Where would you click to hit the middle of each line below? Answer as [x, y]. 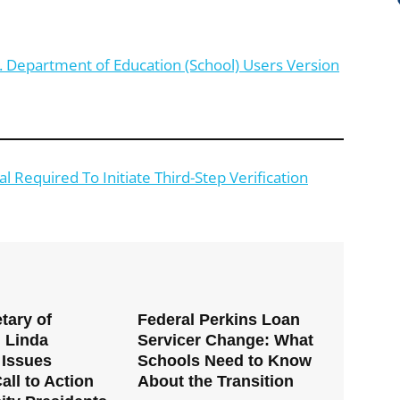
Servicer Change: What [226, 341]
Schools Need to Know [225, 361]
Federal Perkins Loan [219, 320]
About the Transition [216, 382]
